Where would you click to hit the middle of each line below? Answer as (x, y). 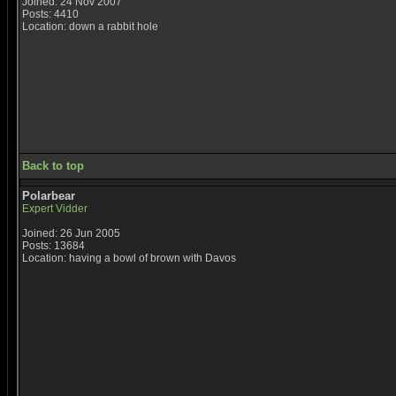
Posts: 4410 (50, 14)
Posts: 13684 (53, 246)
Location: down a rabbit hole (90, 27)
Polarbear (49, 196)
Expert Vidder (55, 209)
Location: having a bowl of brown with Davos (129, 258)
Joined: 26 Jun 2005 (71, 233)
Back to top (53, 166)
